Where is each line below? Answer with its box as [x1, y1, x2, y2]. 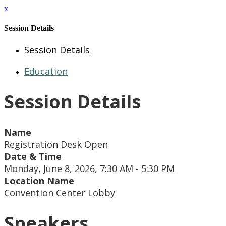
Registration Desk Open [4, 138, 108, 150]
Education [24, 65, 68, 77]
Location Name [4, 174, 74, 187]
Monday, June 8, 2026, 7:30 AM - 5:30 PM [4, 162, 175, 175]
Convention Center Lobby [4, 186, 115, 199]
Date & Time [4, 150, 62, 162]
